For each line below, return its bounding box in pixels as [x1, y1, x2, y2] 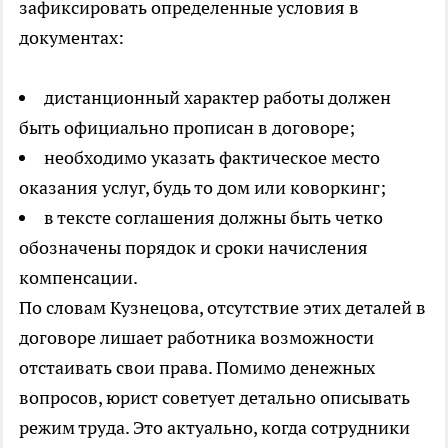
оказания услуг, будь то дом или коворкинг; [19, 176, 386, 200]
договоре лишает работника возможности [19, 326, 374, 350]
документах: [19, 26, 124, 50]
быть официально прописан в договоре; [19, 116, 355, 140]
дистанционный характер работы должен [44, 86, 391, 110]
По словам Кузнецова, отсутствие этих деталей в [19, 296, 426, 320]
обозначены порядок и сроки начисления [19, 236, 368, 260]
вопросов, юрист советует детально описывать [19, 386, 410, 410]
